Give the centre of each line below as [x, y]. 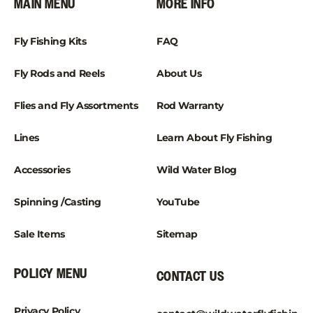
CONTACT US [190, 277]
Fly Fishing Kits [50, 41]
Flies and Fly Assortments [76, 105]
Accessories [42, 170]
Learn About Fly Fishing [214, 138]
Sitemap [177, 234]
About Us [179, 73]
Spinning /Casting [58, 202]
